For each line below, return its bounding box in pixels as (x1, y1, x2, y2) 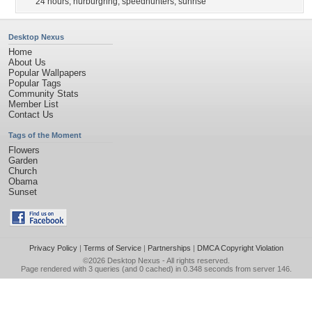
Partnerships (147, 244, 191, 252)
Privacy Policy (29, 244, 77, 252)
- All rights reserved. (159, 256, 230, 265)
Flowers (8, 145, 40, 155)
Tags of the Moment (8, 131, 81, 139)
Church (8, 166, 37, 176)
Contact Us (8, 109, 54, 120)
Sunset (8, 187, 37, 197)
